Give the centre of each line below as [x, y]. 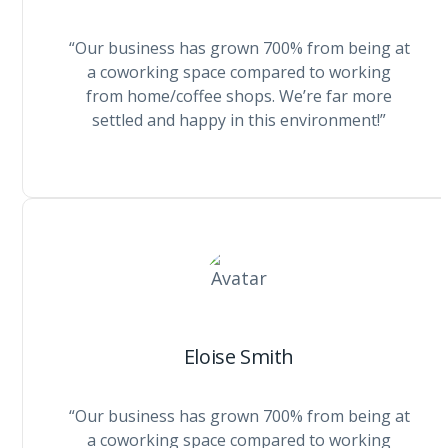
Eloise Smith [239, 356]
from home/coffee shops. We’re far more [239, 96]
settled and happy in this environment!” [239, 120]
